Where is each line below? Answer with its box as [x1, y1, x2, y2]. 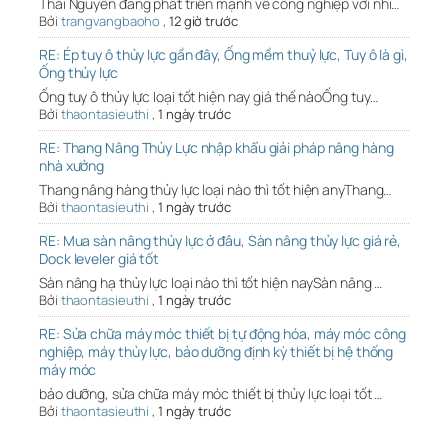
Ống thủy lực [39, 63, 118, 83]
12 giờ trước [168, 12, 238, 31]
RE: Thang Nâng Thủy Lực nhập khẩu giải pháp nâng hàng [39, 138, 394, 158]
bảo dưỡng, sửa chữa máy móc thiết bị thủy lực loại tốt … [39, 384, 383, 404]
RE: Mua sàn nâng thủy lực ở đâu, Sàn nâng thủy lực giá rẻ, [39, 231, 402, 251]
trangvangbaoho [60, 12, 161, 31]
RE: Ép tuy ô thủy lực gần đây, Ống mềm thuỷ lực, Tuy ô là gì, [39, 45, 408, 65]
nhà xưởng [39, 156, 105, 176]
